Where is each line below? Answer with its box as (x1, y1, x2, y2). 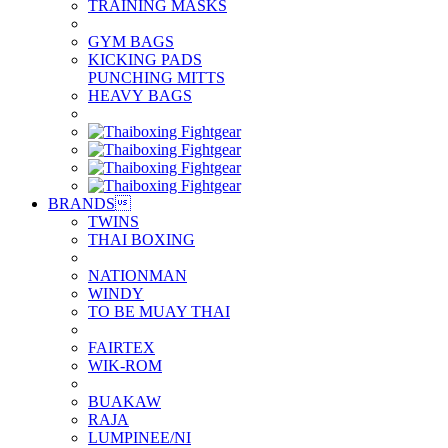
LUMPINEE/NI (88, 429, 191, 446)
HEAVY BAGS (88, 87, 192, 104)
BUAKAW (88, 393, 161, 410)
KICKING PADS (88, 51, 202, 68)
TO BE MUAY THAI (88, 303, 230, 320)
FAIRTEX (88, 339, 155, 356)
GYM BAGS (88, 33, 174, 50)
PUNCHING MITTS (88, 69, 225, 86)
